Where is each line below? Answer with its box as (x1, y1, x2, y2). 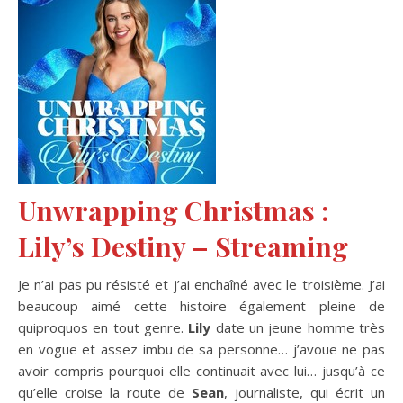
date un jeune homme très (210, 318, 386, 336)
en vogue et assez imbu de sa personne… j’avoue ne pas (18, 339, 385, 358)
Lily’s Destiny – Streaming (18, 228, 348, 264)
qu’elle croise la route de (18, 382, 192, 401)
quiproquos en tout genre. (18, 318, 189, 336)
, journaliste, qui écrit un (224, 382, 385, 401)
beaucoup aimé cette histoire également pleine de (18, 296, 385, 315)
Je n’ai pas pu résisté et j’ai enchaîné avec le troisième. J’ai (18, 274, 385, 293)
